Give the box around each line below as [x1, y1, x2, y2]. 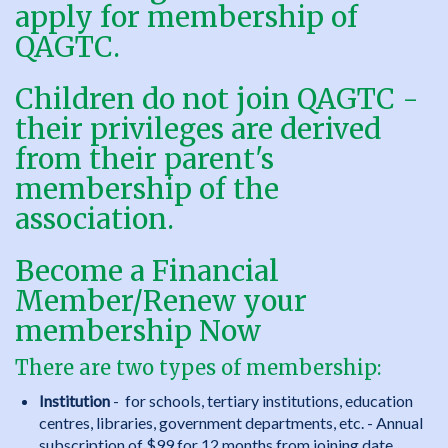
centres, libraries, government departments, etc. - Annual [39, 413, 423, 432]
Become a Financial [15, 253, 279, 289]
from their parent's [15, 141, 274, 177]
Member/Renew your [15, 283, 307, 319]
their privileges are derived [15, 111, 381, 147]
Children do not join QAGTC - [15, 81, 419, 117]
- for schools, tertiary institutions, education [110, 391, 413, 410]
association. [15, 201, 174, 237]
